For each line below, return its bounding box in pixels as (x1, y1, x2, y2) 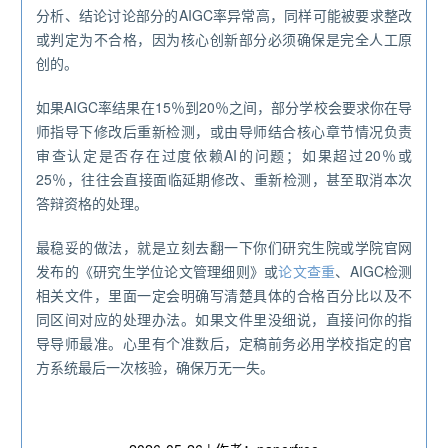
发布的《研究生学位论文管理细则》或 (36, 261, 279, 282)
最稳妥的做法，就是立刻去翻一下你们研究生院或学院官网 (36, 237, 412, 258)
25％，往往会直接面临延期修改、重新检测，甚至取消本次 (36, 169, 412, 190)
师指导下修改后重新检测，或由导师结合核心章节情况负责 (36, 121, 412, 142)
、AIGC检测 (335, 261, 412, 282)
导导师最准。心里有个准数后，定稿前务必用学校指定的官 (36, 333, 412, 354)
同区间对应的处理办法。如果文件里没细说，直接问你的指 (36, 309, 412, 330)
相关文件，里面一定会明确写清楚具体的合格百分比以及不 (36, 285, 412, 306)
